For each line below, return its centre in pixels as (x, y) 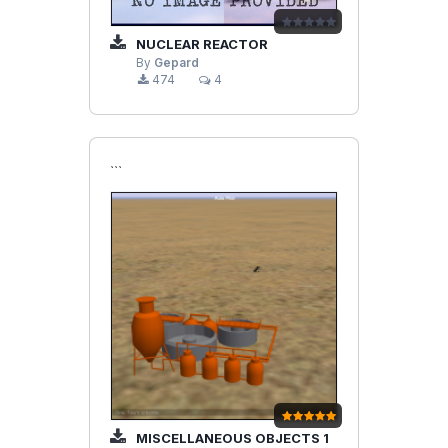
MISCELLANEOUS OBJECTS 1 (231, 437)
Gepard (176, 63)
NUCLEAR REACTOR (200, 44)
